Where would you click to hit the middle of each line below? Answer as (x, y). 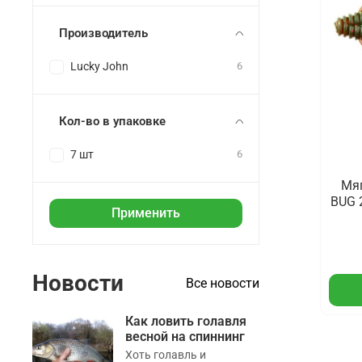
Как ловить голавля (186, 322)
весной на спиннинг (185, 337)
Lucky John (99, 67)
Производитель (103, 34)
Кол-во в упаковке (112, 122)
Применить (145, 213)
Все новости (222, 284)
